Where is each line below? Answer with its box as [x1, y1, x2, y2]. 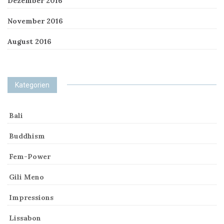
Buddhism [9, 131, 45, 140]
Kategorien [15, 80, 49, 89]
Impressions [9, 192, 53, 202]
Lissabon [9, 213, 41, 222]
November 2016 [7, 16, 63, 25]
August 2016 [7, 36, 51, 46]
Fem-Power [9, 151, 50, 161]
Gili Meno [9, 172, 44, 181]
